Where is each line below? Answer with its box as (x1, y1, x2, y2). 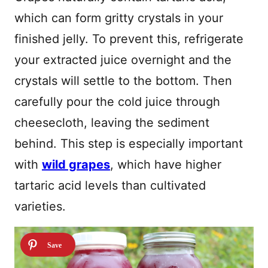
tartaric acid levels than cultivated (14, 178, 206, 193)
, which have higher (110, 157, 221, 172)
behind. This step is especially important (14, 136, 243, 151)
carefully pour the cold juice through (14, 94, 220, 109)
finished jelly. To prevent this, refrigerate (14, 31, 243, 46)
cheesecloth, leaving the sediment (14, 115, 209, 130)
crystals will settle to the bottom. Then (14, 73, 232, 88)
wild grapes (42, 157, 110, 172)
